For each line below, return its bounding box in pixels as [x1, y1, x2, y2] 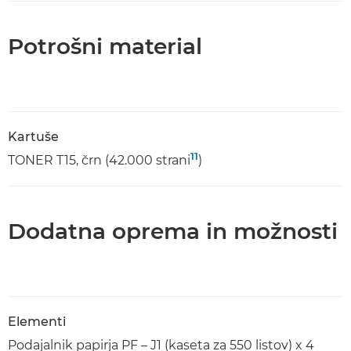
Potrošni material [8, 33, 202, 60]
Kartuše [8, 129, 59, 144]
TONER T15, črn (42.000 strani [8, 153, 190, 168]
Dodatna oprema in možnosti [8, 218, 338, 244]
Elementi [8, 314, 66, 329]
